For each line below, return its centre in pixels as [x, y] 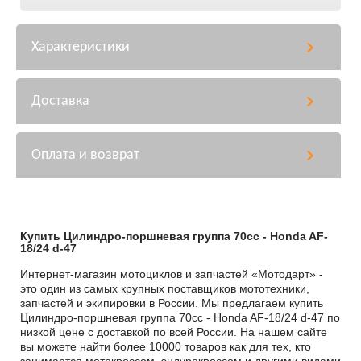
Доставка [60, 101]
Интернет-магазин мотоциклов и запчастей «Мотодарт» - [172, 274]
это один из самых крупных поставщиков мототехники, [165, 288]
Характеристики [81, 47]
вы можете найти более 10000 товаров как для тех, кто [166, 346]
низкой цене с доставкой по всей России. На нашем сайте [174, 332]
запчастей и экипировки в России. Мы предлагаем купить [172, 303]
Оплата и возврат [85, 155]
